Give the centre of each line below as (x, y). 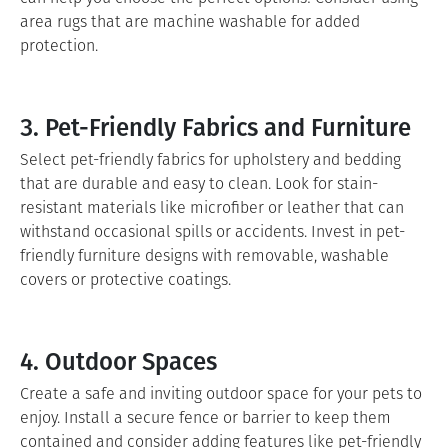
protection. (59, 45)
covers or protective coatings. (125, 279)
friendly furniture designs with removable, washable (204, 255)
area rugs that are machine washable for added (190, 21)
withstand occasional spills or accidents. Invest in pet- (212, 231)
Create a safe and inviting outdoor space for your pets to (221, 393)
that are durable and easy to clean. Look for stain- (199, 183)
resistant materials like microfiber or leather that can (212, 207)
